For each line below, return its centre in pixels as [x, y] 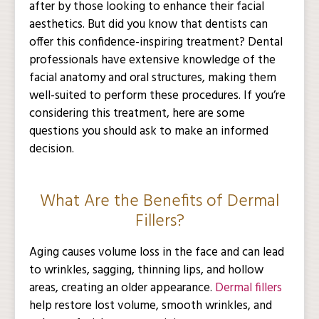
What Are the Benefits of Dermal [159, 202]
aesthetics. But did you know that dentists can [148, 25]
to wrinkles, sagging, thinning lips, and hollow [146, 270]
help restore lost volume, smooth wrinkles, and [151, 306]
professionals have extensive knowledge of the [152, 60]
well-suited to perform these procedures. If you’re [157, 96]
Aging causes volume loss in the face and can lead [157, 252]
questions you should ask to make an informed [149, 131]
